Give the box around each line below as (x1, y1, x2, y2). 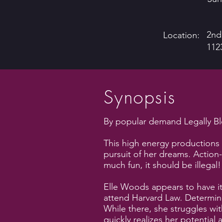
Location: (163, 30, 200, 41)
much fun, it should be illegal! (104, 160, 221, 170)
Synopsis (104, 85, 176, 109)
